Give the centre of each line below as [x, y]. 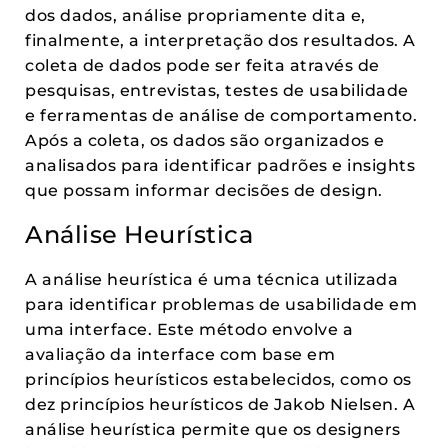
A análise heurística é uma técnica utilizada [211, 279]
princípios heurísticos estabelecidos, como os [218, 379]
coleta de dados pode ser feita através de [202, 65]
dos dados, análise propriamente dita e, [195, 15]
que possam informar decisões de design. [204, 190]
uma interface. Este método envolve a [189, 329]
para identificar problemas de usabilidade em [221, 304]
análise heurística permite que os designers [213, 429]
